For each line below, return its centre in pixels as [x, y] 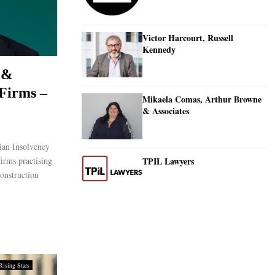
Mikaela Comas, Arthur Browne [202, 99]
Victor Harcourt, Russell [188, 38]
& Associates [166, 111]
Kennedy [159, 50]
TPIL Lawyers [168, 161]
